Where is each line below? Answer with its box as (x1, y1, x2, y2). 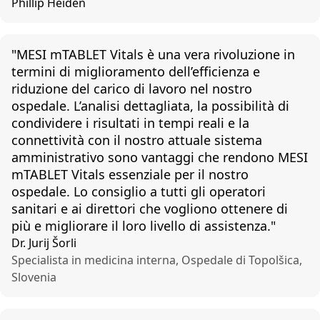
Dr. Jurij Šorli (11, 235, 76, 251)
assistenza (204, 217, 267, 234)
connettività (11, 131, 84, 149)
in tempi (140, 114, 198, 131)
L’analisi (74, 97, 120, 114)
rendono (223, 149, 274, 166)
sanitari (11, 200, 57, 217)
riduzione (11, 80, 68, 97)
